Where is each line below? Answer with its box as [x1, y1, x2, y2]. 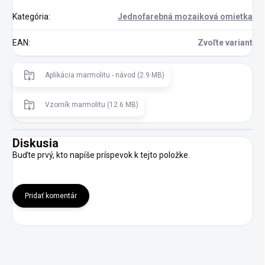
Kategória [12, 11, 49, 21]
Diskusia [12, 135, 59, 150]
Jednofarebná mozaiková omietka [118, 11, 253, 21]
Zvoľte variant [198, 37, 253, 47]
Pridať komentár [25, 191, 77, 200]
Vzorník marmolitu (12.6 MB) [45, 100, 138, 109]
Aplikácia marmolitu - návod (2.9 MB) [45, 70, 164, 79]
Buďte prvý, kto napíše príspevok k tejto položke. [12, 150, 190, 160]
